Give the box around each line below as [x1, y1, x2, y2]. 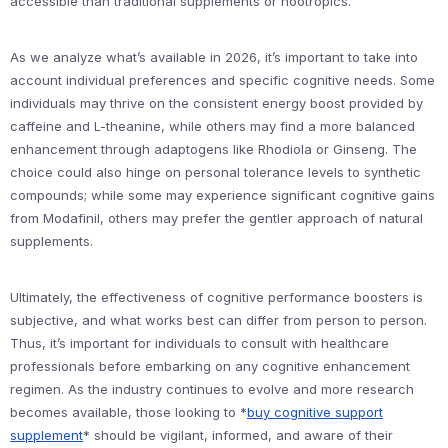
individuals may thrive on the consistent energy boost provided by [10, 95, 423, 111]
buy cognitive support [247, 404, 383, 420]
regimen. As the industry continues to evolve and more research [10, 381, 414, 397]
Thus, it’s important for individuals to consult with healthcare [10, 335, 389, 351]
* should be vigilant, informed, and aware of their [83, 427, 393, 443]
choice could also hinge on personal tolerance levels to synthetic [10, 164, 421, 180]
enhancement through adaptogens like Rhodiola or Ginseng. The [10, 141, 417, 157]
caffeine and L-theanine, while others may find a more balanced [10, 118, 415, 134]
